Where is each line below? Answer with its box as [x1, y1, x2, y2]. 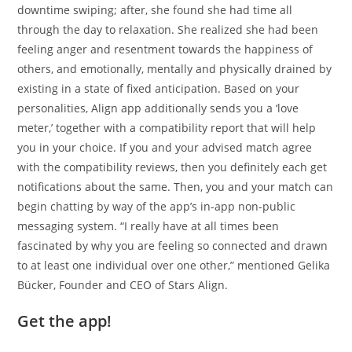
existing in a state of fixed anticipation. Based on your [17, 81, 300, 96]
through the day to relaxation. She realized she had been [17, 22, 319, 37]
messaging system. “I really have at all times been [17, 218, 280, 233]
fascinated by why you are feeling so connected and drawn [17, 238, 328, 253]
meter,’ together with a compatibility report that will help [17, 120, 317, 135]
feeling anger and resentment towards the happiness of [17, 42, 313, 57]
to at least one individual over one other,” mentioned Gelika [17, 258, 331, 273]
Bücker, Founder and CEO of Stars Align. [17, 277, 229, 292]
